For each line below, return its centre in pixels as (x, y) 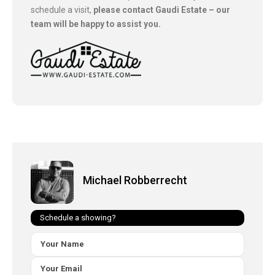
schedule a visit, (62, 10)
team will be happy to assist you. (96, 24)
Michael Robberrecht (135, 180)
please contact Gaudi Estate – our (162, 10)
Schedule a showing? (78, 217)
